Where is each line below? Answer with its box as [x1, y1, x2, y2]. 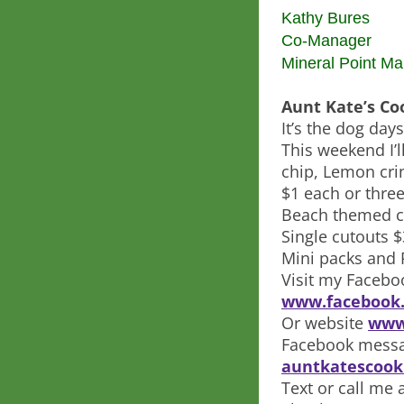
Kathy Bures [281, 9, 370, 27]
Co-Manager [281, 32, 372, 50]
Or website [281, 312, 368, 334]
